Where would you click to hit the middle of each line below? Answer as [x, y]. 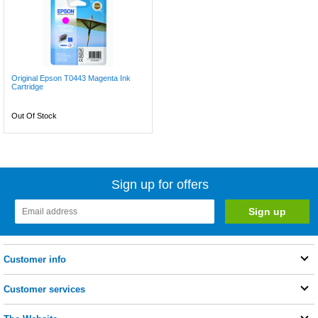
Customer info [35, 259]
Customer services [44, 289]
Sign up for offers [160, 185]
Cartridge [27, 87]
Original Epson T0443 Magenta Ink [71, 78]
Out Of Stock [34, 116]
